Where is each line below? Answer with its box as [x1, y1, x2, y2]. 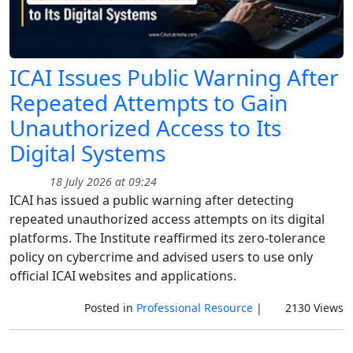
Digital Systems [9, 138, 165, 169]
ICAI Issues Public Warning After [9, 62, 339, 93]
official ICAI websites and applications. [9, 267, 236, 285]
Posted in [84, 300, 136, 316]
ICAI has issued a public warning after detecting [9, 191, 294, 210]
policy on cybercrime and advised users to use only [9, 248, 313, 266]
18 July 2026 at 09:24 [46, 174, 157, 190]
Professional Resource [136, 300, 253, 316]
